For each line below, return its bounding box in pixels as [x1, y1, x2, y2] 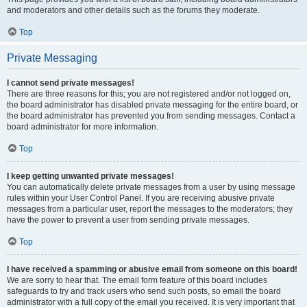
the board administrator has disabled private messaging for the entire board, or [7, 100, 298, 110]
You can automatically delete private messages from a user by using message [7, 182, 295, 192]
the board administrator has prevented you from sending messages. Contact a [7, 111, 295, 121]
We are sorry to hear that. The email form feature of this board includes [7, 275, 267, 285]
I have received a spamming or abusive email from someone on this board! [7, 265, 297, 274]
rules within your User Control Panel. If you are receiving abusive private [7, 193, 275, 203]
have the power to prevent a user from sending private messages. [7, 215, 249, 225]
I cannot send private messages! [7, 78, 134, 88]
